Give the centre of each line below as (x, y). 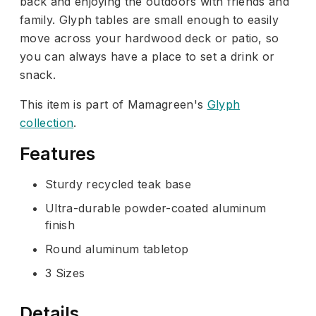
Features (57, 153)
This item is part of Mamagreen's (114, 104)
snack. (38, 74)
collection (47, 122)
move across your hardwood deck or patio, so (150, 38)
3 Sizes (65, 273)
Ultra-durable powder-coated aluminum (156, 208)
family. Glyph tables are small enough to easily (150, 19)
